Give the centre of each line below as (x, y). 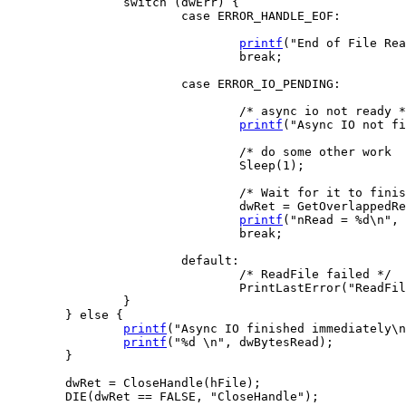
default (207, 261)
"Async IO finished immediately (283, 329)
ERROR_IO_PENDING (272, 84)
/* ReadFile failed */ (315, 275)
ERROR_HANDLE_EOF (272, 16)
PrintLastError (290, 288)
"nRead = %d (330, 220)
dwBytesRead (275, 343)
